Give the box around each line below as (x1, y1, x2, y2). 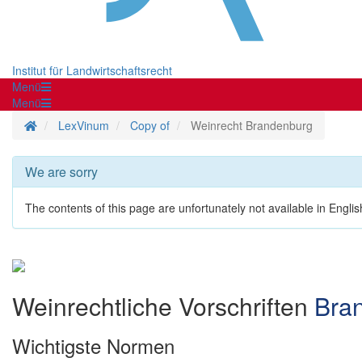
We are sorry (25, 162, 98, 182)
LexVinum (58, 117, 109, 134)
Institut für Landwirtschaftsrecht (12, 62, 172, 79)
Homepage (36, 116, 93, 133)
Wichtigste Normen (12, 331, 175, 360)
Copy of (130, 117, 170, 134)
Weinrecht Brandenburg (191, 117, 313, 134)
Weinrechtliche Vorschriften (12, 288, 314, 324)
